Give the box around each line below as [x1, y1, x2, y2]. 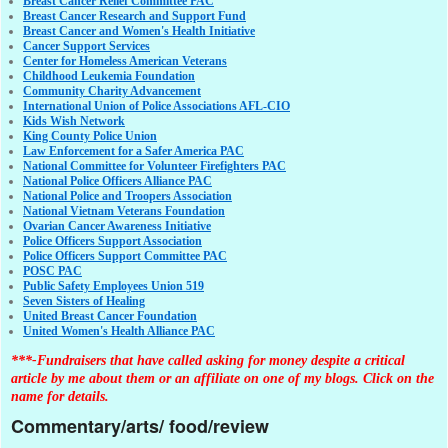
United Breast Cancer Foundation [23, 309, 197, 324]
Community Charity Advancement [23, 84, 201, 99]
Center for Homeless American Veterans [23, 54, 227, 69]
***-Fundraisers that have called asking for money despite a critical [11, 352, 405, 369]
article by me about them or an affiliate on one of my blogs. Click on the [11, 370, 434, 387]
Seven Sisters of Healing [23, 294, 145, 309]
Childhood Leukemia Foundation [23, 69, 195, 84]
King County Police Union [23, 129, 157, 144]
